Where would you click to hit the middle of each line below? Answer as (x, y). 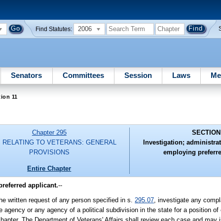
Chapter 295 (49, 133)
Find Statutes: (54, 29)
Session (138, 75)
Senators (27, 75)
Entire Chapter (49, 168)
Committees (83, 75)
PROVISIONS (49, 152)
